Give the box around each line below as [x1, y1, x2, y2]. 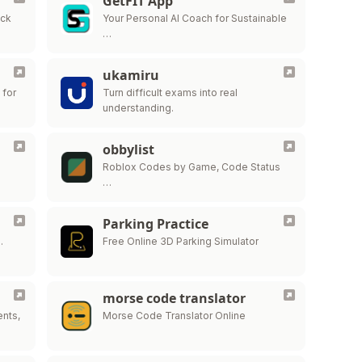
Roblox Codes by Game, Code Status [102, 161, 280, 173]
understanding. [102, 102, 174, 114]
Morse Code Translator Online [102, 309, 246, 322]
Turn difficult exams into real [102, 86, 238, 99]
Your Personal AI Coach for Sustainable [102, 12, 287, 24]
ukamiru [102, 66, 159, 84]
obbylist [102, 141, 154, 158]
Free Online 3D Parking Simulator [102, 235, 259, 247]
